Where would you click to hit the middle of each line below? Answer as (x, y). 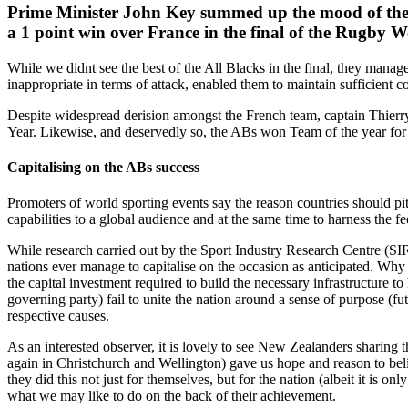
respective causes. (58, 316)
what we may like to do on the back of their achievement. (172, 396)
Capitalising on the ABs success (103, 168)
